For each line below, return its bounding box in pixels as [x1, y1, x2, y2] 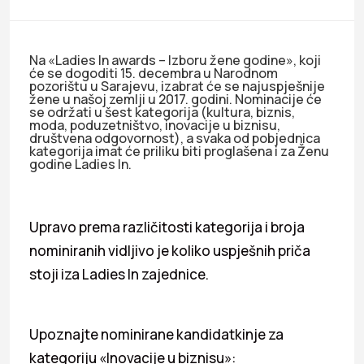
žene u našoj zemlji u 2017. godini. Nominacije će [29, 89, 322, 108]
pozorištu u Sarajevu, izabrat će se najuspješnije [29, 76, 325, 95]
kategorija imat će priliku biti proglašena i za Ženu [29, 141, 329, 160]
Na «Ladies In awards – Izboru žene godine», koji [29, 50, 321, 69]
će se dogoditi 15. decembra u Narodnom [29, 63, 278, 82]
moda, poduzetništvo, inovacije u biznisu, [29, 115, 280, 134]
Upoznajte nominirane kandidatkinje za [29, 324, 284, 344]
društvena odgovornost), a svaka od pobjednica [29, 128, 320, 147]
